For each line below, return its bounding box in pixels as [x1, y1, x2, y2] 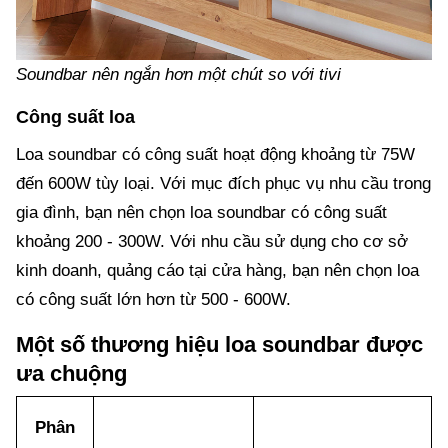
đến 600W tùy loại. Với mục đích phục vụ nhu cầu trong [16, 173, 431, 193]
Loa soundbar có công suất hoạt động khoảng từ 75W [16, 144, 415, 164]
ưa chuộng [16, 360, 127, 386]
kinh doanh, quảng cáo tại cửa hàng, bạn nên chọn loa [16, 260, 419, 280]
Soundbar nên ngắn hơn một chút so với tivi [16, 64, 346, 84]
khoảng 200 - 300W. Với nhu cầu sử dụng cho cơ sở [16, 231, 408, 251]
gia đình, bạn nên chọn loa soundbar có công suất [16, 202, 387, 222]
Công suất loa [16, 106, 135, 127]
